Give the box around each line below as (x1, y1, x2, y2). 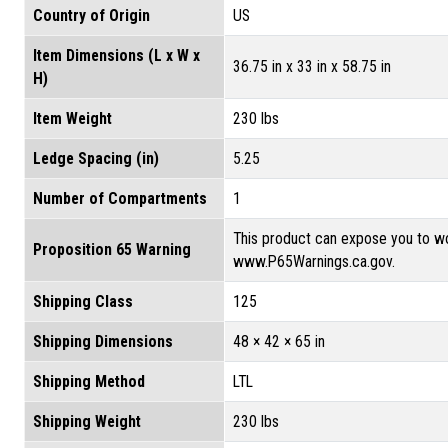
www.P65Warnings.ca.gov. (233, 251, 395, 271)
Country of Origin (33, 5, 150, 25)
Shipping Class (33, 291, 133, 311)
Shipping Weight (33, 411, 141, 431)
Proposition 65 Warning (33, 239, 191, 259)
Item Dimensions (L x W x (33, 45, 200, 65)
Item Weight (33, 108, 112, 128)
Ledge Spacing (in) (33, 148, 159, 168)
